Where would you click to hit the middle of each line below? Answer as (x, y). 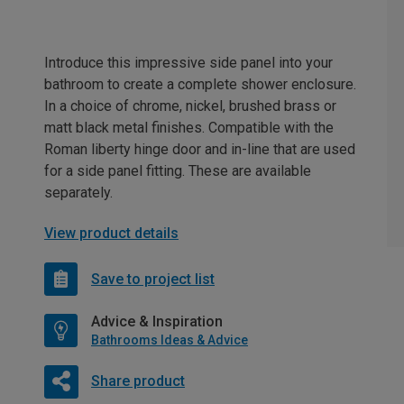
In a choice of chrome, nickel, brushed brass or (190, 106)
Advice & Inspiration (157, 322)
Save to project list (153, 279)
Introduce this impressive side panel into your (188, 63)
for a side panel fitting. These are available (178, 171)
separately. (78, 193)
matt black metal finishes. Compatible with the (189, 128)
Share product (138, 381)
